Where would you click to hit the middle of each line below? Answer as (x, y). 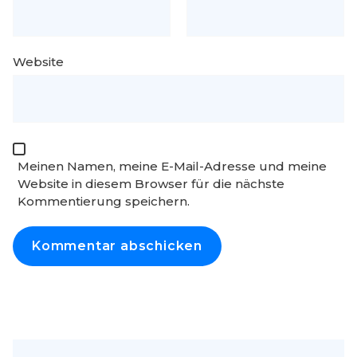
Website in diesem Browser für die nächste (151, 183)
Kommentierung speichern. (104, 201)
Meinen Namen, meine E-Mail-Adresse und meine (172, 166)
